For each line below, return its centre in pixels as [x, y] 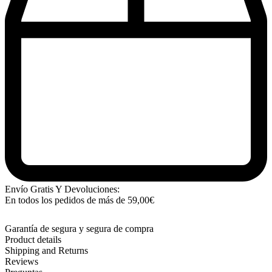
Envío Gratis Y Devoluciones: [62, 189]
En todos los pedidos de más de [66, 200]
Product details [33, 240]
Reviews [22, 262]
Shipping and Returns [46, 251]
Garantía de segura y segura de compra [79, 229]
